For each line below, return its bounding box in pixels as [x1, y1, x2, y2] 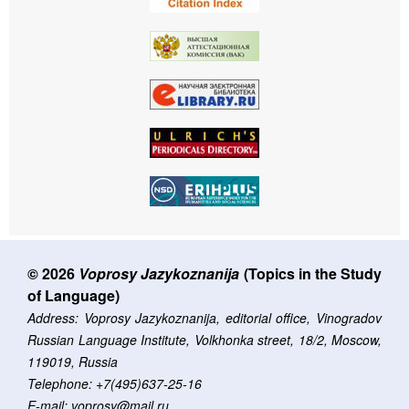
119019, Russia [27, 351, 118, 371]
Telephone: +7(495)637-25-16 [27, 373, 202, 393]
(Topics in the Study [239, 262, 383, 284]
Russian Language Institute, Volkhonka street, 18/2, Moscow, [27, 330, 382, 349]
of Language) [27, 284, 120, 306]
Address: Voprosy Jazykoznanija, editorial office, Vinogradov [27, 308, 382, 327]
